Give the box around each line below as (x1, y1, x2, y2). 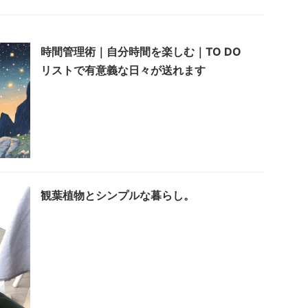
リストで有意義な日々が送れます (41, 63, 206, 77)
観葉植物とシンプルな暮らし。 (41, 188, 195, 202)
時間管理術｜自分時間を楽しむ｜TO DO (41, 45, 241, 58)
